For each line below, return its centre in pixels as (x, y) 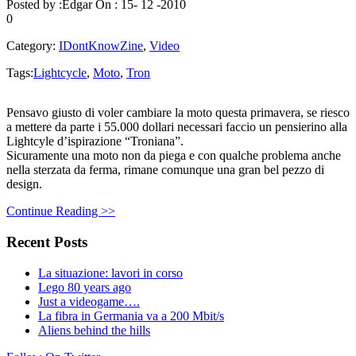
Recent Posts (47, 242)
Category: (31, 46)
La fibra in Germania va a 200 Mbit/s (131, 315)
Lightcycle (60, 73)
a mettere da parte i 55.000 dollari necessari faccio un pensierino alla (177, 127)
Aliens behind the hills (94, 330)
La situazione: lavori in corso (110, 273)
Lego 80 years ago (85, 287)
